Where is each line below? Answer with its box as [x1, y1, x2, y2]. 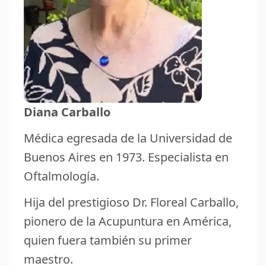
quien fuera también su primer [24, 232, 192, 248]
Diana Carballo [24, 103, 110, 120]
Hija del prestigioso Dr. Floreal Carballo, [24, 194, 239, 210]
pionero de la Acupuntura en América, [24, 213, 232, 229]
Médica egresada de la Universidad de [24, 129, 232, 146]
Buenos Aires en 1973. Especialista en [24, 148, 229, 165]
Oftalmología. [24, 167, 99, 184]
